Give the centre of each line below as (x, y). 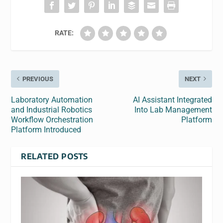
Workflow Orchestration (52, 119)
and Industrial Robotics (52, 110)
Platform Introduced (46, 129)
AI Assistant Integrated (172, 100)
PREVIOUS (38, 79)
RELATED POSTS (55, 156)
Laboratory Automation (52, 100)
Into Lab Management (173, 110)
